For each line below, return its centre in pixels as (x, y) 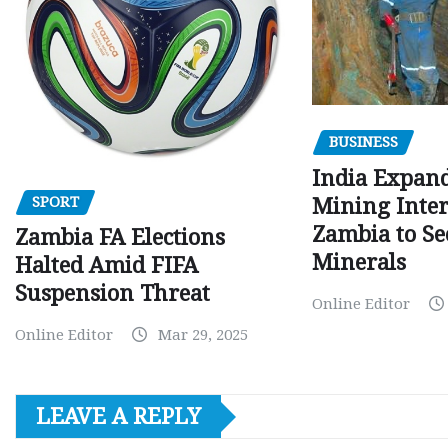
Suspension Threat (112, 294)
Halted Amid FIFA (106, 266)
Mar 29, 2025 (203, 335)
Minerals (359, 262)
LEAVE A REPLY (118, 417)
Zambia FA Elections (120, 238)
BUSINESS (364, 142)
